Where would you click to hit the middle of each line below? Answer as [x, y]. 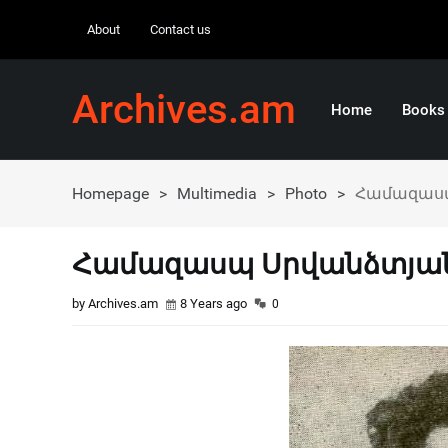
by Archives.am [115, 303]
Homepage [110, 193]
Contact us [180, 29]
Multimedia [217, 193]
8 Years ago [213, 303]
